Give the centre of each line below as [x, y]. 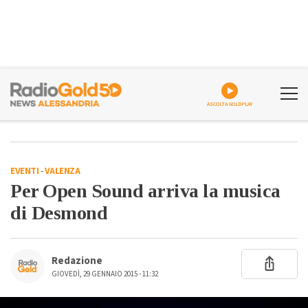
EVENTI [24, 171]
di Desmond [59, 213]
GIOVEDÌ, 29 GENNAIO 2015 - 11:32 [105, 274]
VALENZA [62, 171]
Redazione [77, 261]
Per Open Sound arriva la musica [145, 191]
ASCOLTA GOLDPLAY [230, 104]
